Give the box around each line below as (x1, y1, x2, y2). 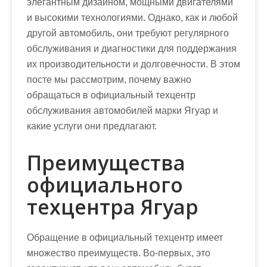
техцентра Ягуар (27, 193, 198, 221)
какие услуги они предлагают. (27, 120, 157, 131)
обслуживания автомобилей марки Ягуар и (27, 105, 218, 116)
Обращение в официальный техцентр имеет (27, 232, 223, 243)
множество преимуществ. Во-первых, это (27, 247, 210, 258)
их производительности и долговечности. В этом (27, 58, 240, 69)
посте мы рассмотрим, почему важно (27, 74, 191, 85)
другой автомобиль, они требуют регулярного (27, 27, 229, 38)
